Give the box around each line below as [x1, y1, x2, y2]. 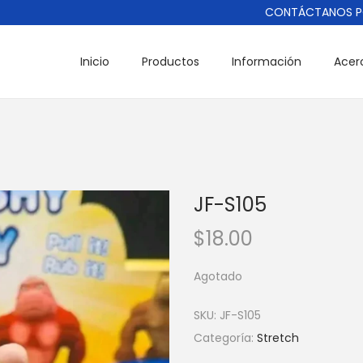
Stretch [257, 330, 299, 346]
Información [232, 53, 301, 70]
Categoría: [194, 330, 257, 346]
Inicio [80, 53, 109, 70]
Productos [142, 53, 199, 70]
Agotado [194, 268, 242, 284]
